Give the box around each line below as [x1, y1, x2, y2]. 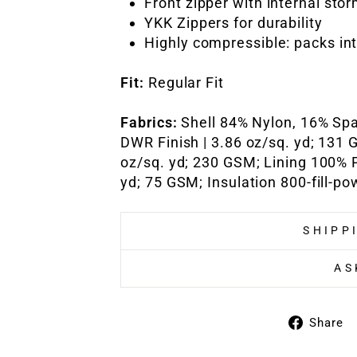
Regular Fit [144, 74, 224, 91]
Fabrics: [120, 114, 178, 131]
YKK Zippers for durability [144, 14, 323, 31]
